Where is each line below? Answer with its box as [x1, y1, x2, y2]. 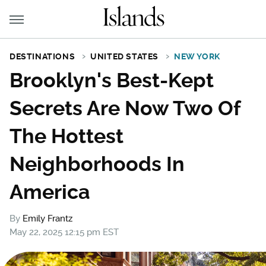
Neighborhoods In [9, 152, 185, 176]
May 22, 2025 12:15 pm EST [9, 227, 119, 237]
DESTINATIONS [9, 52, 75, 61]
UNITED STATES [90, 52, 159, 61]
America [9, 180, 90, 204]
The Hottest [9, 124, 123, 148]
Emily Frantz [23, 213, 72, 224]
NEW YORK [174, 52, 220, 61]
